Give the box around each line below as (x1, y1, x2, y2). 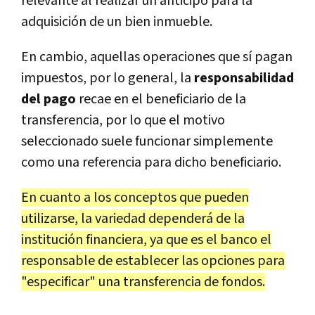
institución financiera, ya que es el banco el (21, 230, 271, 249)
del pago (21, 89, 76, 108)
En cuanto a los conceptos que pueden (21, 188, 249, 207)
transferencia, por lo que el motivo (21, 110, 225, 129)
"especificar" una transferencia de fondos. (21, 272, 265, 291)
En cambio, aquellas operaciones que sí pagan (21, 47, 292, 66)
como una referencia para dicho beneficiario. (21, 153, 281, 172)
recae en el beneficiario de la (76, 89, 246, 108)
